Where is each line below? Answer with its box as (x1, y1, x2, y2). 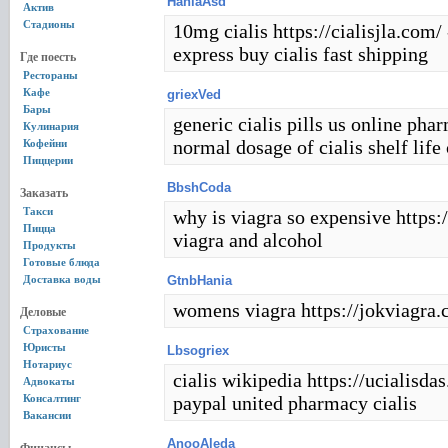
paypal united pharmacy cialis (173, 392, 417, 414)
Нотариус (23, 358, 72, 370)
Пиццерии (23, 154, 73, 166)
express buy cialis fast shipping (173, 43, 428, 65)
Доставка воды (23, 273, 101, 285)
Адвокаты (23, 375, 75, 387)
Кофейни (23, 137, 67, 149)
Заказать (20, 186, 68, 200)
